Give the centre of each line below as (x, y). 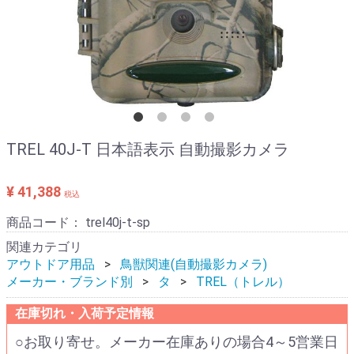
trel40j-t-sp (118, 222)
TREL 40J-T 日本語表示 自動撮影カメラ (148, 149)
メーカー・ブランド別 (70, 282)
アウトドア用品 (51, 264)
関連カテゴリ (44, 247)
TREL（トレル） (243, 282)
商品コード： (46, 222)
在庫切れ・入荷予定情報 (85, 313)
